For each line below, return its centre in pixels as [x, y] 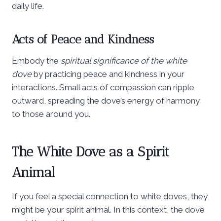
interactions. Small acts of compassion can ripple [103, 87]
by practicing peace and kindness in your [108, 74]
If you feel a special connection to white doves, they [110, 196]
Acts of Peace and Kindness [83, 39]
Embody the [36, 60]
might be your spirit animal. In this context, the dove [108, 209]
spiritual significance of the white [124, 60]
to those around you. [51, 114]
